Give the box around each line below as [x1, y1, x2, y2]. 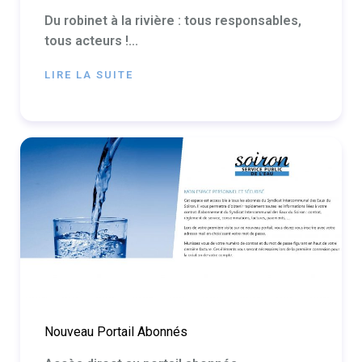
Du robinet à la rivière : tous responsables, [44, 12, 301, 28]
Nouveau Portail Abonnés [44, 324, 187, 340]
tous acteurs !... [44, 32, 138, 48]
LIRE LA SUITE [44, 68, 133, 81]
